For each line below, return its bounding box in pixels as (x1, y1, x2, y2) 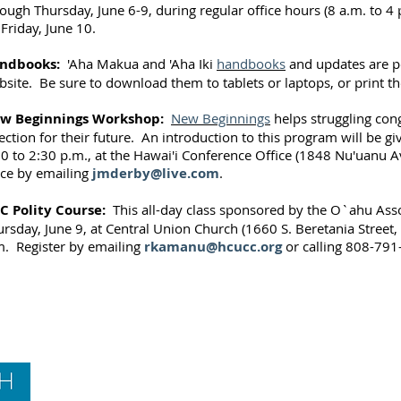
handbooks (217, 55, 286, 73)
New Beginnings (171, 109, 270, 127)
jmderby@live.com (92, 164, 219, 183)
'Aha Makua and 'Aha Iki (60, 55, 217, 73)
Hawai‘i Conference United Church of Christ (68, 378, 297, 394)
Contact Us (149, 363, 217, 379)
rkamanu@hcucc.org (144, 237, 282, 256)
